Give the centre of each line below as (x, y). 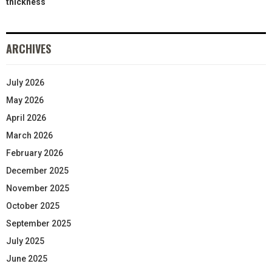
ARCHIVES (29, 48)
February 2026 (35, 153)
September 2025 (39, 223)
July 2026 (25, 82)
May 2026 (25, 100)
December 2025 (37, 170)
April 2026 (26, 117)
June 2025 (27, 258)
